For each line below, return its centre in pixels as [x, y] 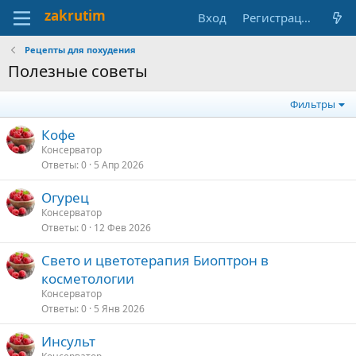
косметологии [88, 279]
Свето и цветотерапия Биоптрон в [155, 260]
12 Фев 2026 [122, 228]
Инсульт [68, 341]
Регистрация [306, 17]
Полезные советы [78, 71]
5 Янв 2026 [119, 309]
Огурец [65, 197]
